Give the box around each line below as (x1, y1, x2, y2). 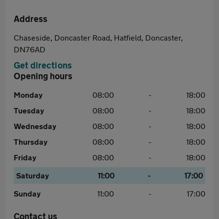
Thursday (14, 137, 47, 146)
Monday (14, 90, 43, 99)
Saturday (16, 171, 49, 180)
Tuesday (14, 106, 44, 115)
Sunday (14, 189, 41, 198)
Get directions (14, 60, 72, 70)
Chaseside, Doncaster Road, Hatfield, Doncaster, (14, 33, 183, 42)
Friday (14, 153, 36, 162)
